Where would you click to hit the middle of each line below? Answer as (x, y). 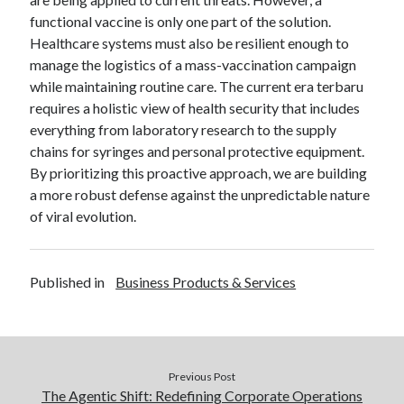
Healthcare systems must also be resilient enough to (190, 43)
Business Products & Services (206, 282)
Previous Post (202, 376)
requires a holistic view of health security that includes (195, 108)
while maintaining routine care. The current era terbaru (197, 86)
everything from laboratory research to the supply (184, 129)
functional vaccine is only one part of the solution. (181, 21)
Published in (68, 282)
